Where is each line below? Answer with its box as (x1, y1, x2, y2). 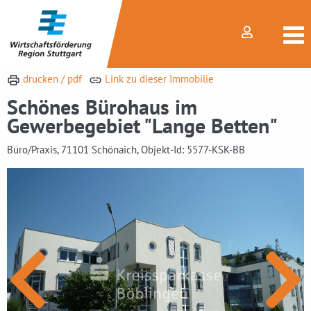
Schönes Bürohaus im (7, 93, 197, 120)
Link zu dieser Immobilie (101, 72, 214, 85)
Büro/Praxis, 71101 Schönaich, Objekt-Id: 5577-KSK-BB (7, 143, 245, 156)
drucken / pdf (19, 72, 82, 85)
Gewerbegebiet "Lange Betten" (7, 112, 278, 139)
